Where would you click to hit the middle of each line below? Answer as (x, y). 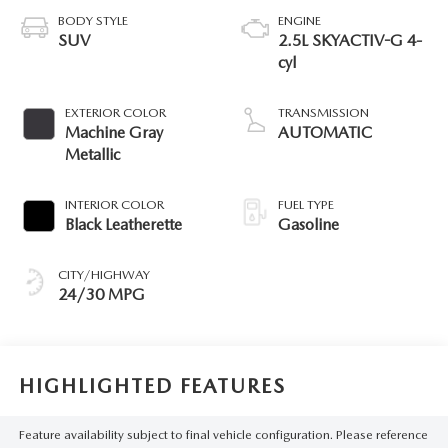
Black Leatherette (123, 224)
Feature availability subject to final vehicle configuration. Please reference (223, 435)
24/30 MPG (101, 294)
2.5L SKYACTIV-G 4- (350, 40)
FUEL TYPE (306, 204)
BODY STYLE (92, 20)
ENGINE (299, 20)
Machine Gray (113, 132)
